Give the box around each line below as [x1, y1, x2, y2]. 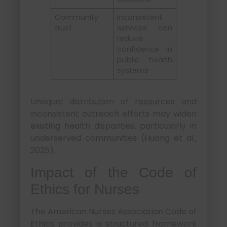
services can [117, 23, 172, 33]
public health [117, 55, 172, 65]
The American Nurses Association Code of [30, 205, 197, 217]
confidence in [117, 44, 172, 55]
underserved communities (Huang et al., [30, 132, 197, 144]
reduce [117, 33, 143, 44]
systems [117, 65, 149, 76]
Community [55, 12, 99, 23]
